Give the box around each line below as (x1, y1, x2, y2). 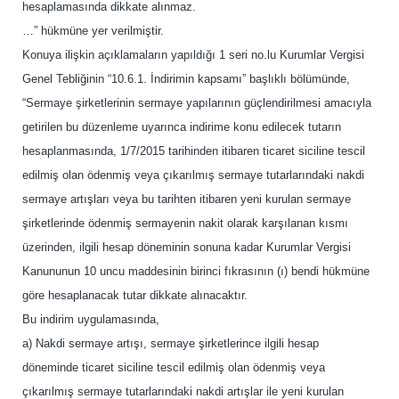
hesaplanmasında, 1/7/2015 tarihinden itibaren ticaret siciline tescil (22, 144, 365, 158)
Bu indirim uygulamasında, (22, 313, 159, 326)
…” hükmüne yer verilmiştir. (22, 24, 164, 37)
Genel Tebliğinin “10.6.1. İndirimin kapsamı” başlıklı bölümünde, (22, 72, 350, 85)
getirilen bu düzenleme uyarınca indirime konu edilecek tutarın (22, 120, 341, 134)
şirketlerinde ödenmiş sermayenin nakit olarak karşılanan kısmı (22, 216, 348, 230)
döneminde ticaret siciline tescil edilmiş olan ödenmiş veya (22, 361, 325, 374)
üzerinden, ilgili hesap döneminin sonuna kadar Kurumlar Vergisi (22, 240, 351, 254)
